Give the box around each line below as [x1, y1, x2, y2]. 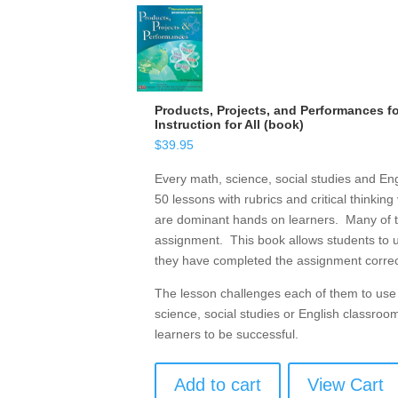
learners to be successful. [155, 327, 299, 342]
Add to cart [174, 375, 262, 395]
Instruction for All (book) [155, 117, 305, 132]
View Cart [307, 375, 385, 395]
